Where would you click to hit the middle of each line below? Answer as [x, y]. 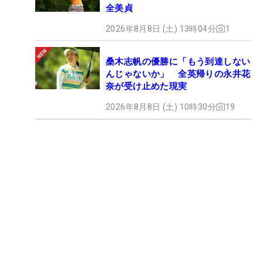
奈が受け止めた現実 [146, 86]
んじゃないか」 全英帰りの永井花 [178, 74]
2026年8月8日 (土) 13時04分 [161, 28]
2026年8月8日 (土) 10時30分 [161, 107]
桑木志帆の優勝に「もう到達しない [178, 61]
